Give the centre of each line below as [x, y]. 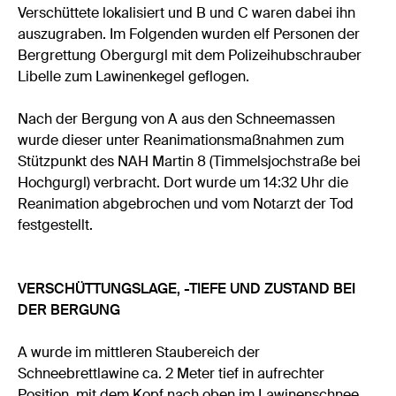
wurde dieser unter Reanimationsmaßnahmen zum [181, 141]
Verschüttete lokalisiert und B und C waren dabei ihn [187, 13]
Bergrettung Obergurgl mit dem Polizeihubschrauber [190, 56]
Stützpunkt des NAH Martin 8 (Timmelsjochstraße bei [190, 162]
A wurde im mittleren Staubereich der [139, 353]
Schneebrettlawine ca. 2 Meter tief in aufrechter [171, 374]
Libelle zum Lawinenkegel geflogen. [134, 77]
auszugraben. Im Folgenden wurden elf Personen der [189, 34]
